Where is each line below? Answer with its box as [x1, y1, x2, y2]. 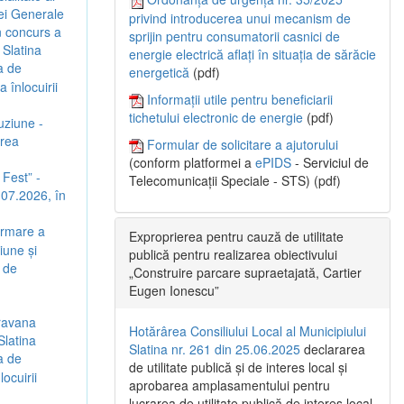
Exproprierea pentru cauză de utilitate [129, 227, 344, 246]
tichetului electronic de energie [129, 108, 303, 127]
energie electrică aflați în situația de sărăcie [129, 44, 376, 63]
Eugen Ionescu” [129, 281, 219, 300]
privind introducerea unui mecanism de [129, 8, 351, 27]
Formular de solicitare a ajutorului [147, 135, 338, 154]
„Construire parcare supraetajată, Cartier [129, 263, 362, 282]
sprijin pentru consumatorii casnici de [129, 26, 340, 45]
